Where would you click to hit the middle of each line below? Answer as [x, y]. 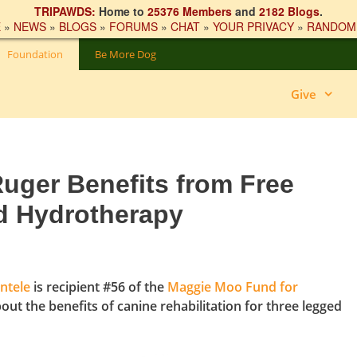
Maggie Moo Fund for [233, 287]
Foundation [35, 54]
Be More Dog [126, 54]
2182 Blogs [289, 11]
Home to [122, 11]
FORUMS [133, 26]
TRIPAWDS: [65, 11]
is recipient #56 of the [99, 287]
